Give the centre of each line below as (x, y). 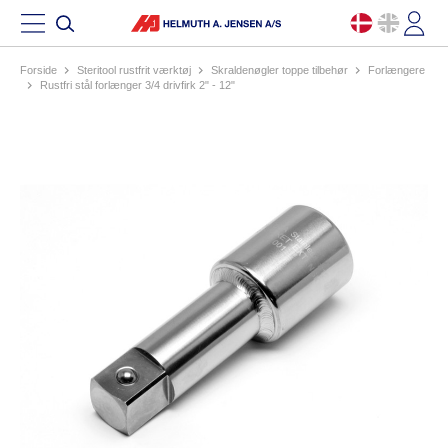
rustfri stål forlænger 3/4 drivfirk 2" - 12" (141, 85)
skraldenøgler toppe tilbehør (283, 70)
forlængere (400, 70)
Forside (38, 70)
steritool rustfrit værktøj (137, 70)
